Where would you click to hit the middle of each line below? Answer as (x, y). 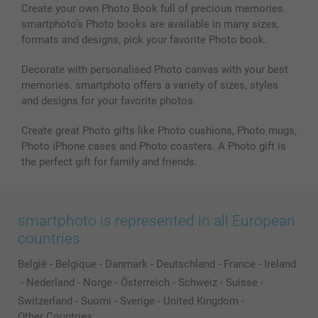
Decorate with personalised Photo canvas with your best (155, 70)
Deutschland (186, 264)
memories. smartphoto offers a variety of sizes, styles (150, 86)
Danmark (126, 264)
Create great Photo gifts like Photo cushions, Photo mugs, (159, 131)
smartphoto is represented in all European (157, 221)
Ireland (280, 264)
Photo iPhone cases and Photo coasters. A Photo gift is (154, 147)
